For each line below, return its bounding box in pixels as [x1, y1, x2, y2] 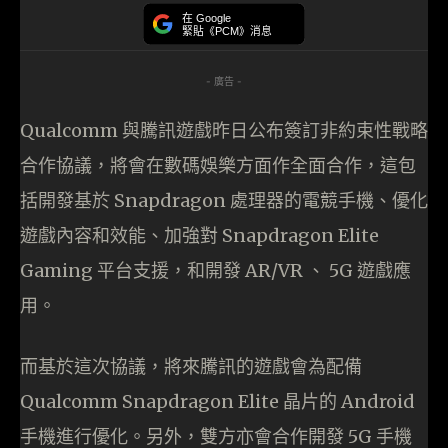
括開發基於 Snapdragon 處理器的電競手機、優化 [20, 189, 428, 213]
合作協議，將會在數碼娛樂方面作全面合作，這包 [20, 154, 416, 178]
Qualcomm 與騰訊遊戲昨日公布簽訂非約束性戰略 [20, 119, 428, 143]
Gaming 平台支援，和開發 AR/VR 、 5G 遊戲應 [20, 259, 411, 283]
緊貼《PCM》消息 [182, 24, 272, 38]
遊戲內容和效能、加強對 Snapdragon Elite [20, 224, 379, 248]
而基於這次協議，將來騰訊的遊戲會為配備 [20, 355, 362, 379]
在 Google [182, 12, 231, 25]
